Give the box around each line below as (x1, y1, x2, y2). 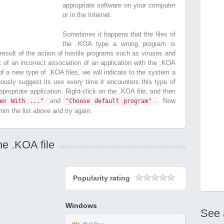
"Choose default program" (65, 97, 156, 104)
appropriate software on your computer (62, 1, 175, 9)
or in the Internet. (62, 11, 112, 18)
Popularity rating (73, 174, 130, 182)
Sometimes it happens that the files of (62, 30, 175, 38)
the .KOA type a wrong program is (62, 40, 175, 47)
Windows (65, 201, 97, 209)
